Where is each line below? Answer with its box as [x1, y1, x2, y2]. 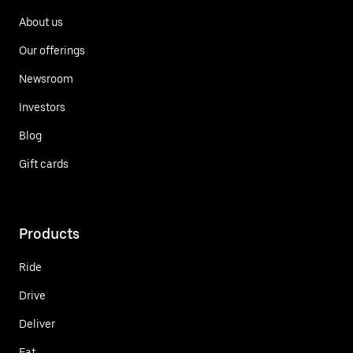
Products [19, 225, 80, 242]
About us [19, 15, 63, 28]
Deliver [19, 317, 55, 330]
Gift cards [19, 157, 69, 170]
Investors [19, 100, 65, 113]
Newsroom [19, 72, 73, 85]
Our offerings [19, 43, 85, 57]
